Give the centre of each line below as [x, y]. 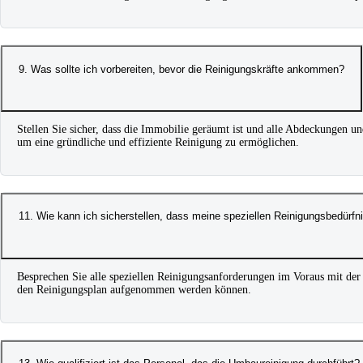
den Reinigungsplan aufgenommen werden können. [134, 289]
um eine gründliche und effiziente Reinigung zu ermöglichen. [158, 143]
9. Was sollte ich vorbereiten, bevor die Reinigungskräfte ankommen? [181, 69]
